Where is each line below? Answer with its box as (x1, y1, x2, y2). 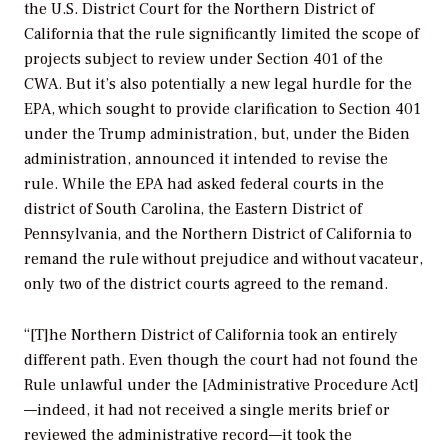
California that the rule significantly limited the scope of (24, 24, 419, 45)
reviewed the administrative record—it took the (24, 425, 352, 446)
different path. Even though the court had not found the (24, 350, 418, 371)
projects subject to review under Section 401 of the (24, 49, 383, 70)
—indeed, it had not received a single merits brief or (24, 400, 390, 421)
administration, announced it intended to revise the (24, 149, 388, 170)
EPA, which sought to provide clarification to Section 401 (24, 99, 421, 120)
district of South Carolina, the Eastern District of (24, 199, 362, 220)
